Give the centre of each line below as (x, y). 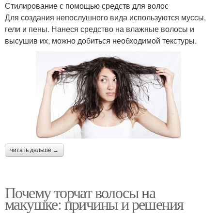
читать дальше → (34, 150)
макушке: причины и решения (94, 204)
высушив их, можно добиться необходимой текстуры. (101, 41)
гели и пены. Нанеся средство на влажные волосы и (100, 29)
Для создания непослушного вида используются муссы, (105, 17)
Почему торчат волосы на (80, 192)
